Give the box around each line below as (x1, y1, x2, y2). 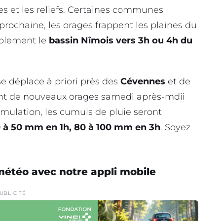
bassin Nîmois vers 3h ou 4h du (49, 35, 192, 46)
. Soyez (160, 121, 190, 133)
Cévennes (120, 75, 165, 87)
